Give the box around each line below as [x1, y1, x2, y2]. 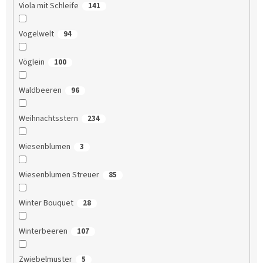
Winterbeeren [18, 225, 68, 238]
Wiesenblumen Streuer [18, 169, 99, 181]
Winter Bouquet [18, 197, 73, 210]
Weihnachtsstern [18, 113, 78, 125]
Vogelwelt [18, 28, 54, 41]
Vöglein [18, 56, 45, 69]
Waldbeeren [18, 85, 62, 97]
